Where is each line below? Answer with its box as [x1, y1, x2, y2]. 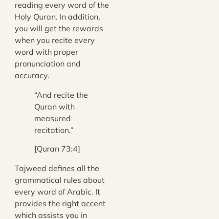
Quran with [34, 101, 75, 111]
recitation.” [34, 125, 75, 135]
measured [34, 113, 71, 123]
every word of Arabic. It [15, 187, 100, 197]
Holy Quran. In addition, [15, 11, 100, 22]
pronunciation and [15, 58, 81, 68]
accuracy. [15, 70, 49, 80]
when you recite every [15, 35, 95, 45]
